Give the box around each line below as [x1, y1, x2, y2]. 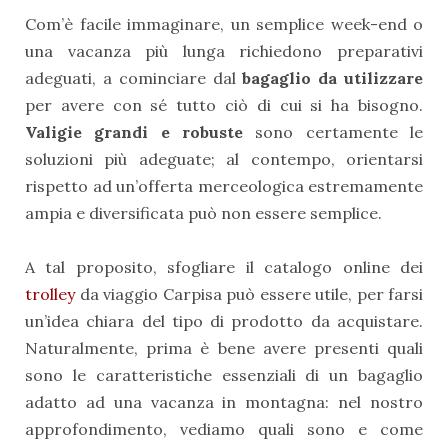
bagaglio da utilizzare [242, 68, 424, 89]
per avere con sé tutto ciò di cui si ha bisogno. [25, 95, 423, 116]
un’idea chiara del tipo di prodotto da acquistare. [25, 311, 423, 332]
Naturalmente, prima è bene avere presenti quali [25, 338, 423, 359]
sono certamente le [255, 122, 424, 143]
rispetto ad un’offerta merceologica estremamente [25, 176, 423, 197]
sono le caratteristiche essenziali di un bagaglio [25, 365, 423, 386]
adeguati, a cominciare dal [25, 68, 243, 89]
